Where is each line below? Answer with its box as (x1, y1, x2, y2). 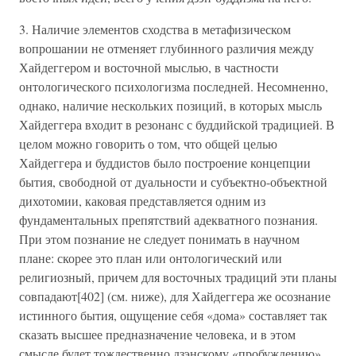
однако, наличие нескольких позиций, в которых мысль (19, 97, 322, 114)
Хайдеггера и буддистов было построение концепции (19, 154, 311, 171)
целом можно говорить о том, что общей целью (19, 135, 277, 152)
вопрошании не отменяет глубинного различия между (19, 40, 314, 56)
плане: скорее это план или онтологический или (19, 250, 282, 266)
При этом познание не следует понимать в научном (19, 230, 300, 247)
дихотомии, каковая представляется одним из (19, 192, 265, 209)
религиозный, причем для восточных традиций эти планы (19, 269, 337, 285)
